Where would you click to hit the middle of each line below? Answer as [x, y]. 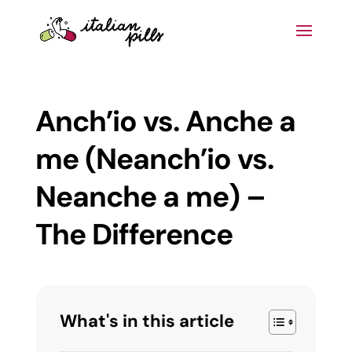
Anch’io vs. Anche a [165, 121]
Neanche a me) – [150, 196]
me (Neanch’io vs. [154, 159]
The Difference [134, 234]
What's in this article [147, 321]
